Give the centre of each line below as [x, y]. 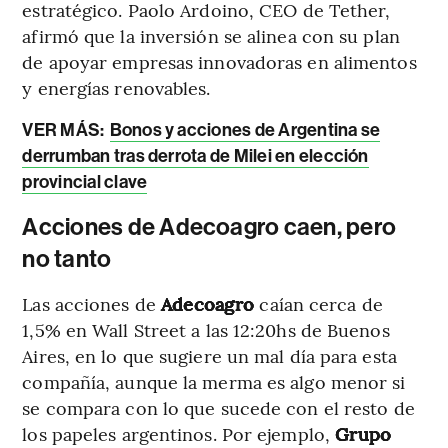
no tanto [67, 258]
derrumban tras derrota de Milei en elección [195, 155]
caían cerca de [321, 303]
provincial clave [85, 181]
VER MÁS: [65, 129]
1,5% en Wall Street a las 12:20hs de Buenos [206, 329]
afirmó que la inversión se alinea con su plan [211, 35]
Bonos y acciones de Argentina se [245, 129]
